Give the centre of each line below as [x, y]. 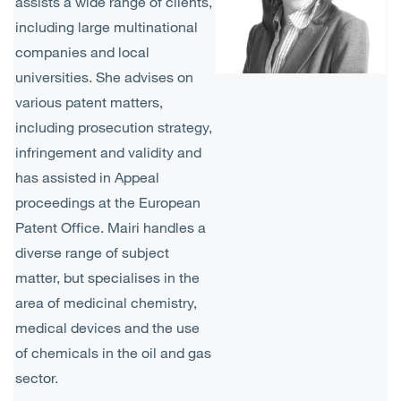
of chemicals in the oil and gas [113, 353]
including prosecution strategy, [114, 127]
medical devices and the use [107, 328]
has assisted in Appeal [87, 177]
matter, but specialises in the [107, 277]
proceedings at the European [108, 202]
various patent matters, [89, 102]
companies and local [82, 52]
